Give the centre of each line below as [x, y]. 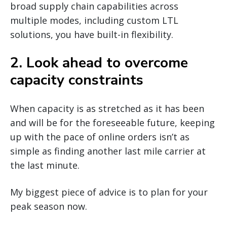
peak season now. [49, 206]
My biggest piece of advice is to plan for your [109, 192]
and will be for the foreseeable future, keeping [112, 123]
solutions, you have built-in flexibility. [92, 35]
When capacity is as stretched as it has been [107, 109]
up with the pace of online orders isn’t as [100, 137]
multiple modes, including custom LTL [94, 21]
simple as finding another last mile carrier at [108, 151]
